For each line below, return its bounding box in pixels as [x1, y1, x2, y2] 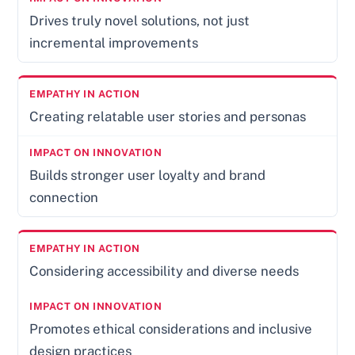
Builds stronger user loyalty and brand [29, 167, 266, 184]
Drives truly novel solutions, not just [29, 13, 250, 29]
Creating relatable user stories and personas [29, 109, 307, 125]
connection [29, 189, 99, 206]
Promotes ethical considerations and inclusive [29, 321, 313, 338]
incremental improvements [29, 35, 199, 52]
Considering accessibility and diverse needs [29, 263, 300, 280]
